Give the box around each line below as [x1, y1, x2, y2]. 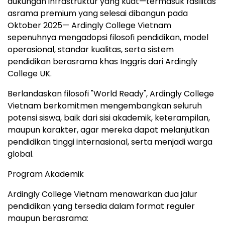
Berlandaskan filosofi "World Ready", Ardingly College [8, 87, 214, 99]
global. [8, 148, 34, 160]
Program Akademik [8, 168, 84, 180]
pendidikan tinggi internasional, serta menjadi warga [8, 136, 212, 148]
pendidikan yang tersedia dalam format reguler [8, 200, 195, 212]
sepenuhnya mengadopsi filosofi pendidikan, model [8, 31, 208, 43]
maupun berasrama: [8, 212, 88, 224]
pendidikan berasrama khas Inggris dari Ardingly [8, 55, 197, 67]
